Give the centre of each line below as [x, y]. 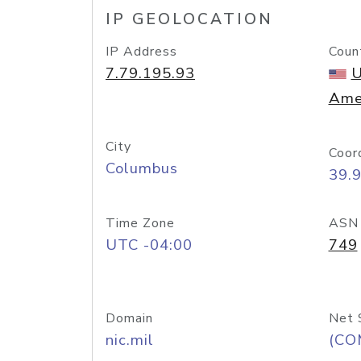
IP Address [141, 52]
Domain [129, 318]
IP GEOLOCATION [189, 19]
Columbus [142, 168]
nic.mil [130, 340]
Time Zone [140, 223]
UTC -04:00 [149, 245]
